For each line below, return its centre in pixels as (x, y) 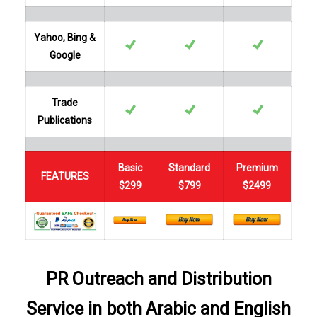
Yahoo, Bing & (65, 38)
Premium (257, 168)
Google (65, 55)
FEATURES (65, 176)
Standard (190, 168)
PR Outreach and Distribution (158, 279)
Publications (65, 120)
